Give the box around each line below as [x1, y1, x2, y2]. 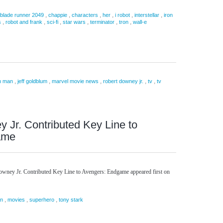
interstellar [134, 12, 159, 18]
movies [7, 197, 25, 203]
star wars [63, 19, 86, 25]
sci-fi [47, 19, 58, 25]
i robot [115, 12, 130, 18]
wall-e [133, 19, 147, 25]
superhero [29, 197, 54, 203]
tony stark [59, 197, 83, 203]
